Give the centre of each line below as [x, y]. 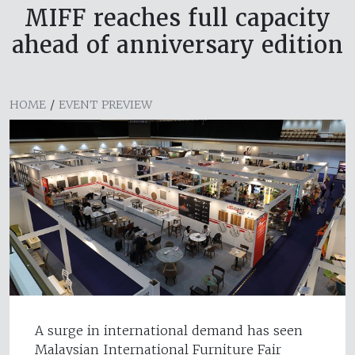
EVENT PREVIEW [105, 104]
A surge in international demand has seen [169, 330]
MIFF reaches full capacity [177, 17]
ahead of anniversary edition [177, 44]
